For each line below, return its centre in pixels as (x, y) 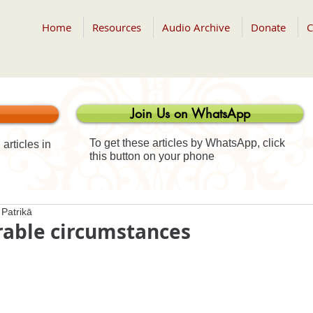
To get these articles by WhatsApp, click (187, 143)
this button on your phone (152, 156)
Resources (117, 27)
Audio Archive (196, 27)
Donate (268, 27)
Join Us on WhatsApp (190, 113)
